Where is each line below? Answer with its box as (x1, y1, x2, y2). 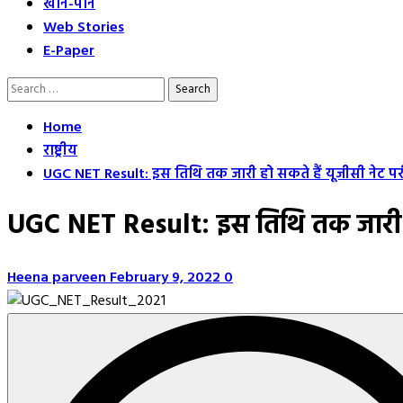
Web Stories (43, 16, 124, 40)
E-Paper (43, 40, 94, 63)
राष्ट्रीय (43, 139, 77, 163)
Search (6, 76, 47, 100)
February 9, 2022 (110, 265, 224, 290)
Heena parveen (7, 265, 110, 290)
